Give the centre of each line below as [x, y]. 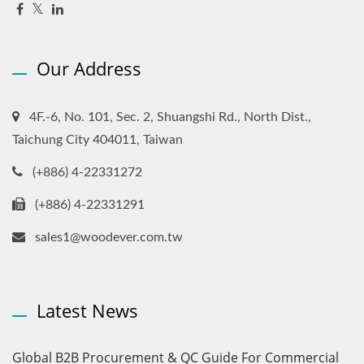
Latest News [87, 310]
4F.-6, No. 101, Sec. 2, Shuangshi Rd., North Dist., [170, 117]
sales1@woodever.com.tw [109, 237]
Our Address [89, 68]
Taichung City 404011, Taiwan [97, 139]
